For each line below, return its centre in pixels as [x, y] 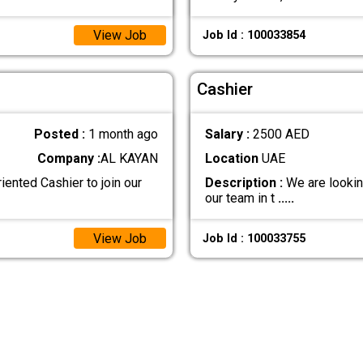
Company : [69, 159]
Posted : [62, 134]
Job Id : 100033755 [254, 238]
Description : [243, 183]
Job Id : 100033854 [254, 36]
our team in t [241, 199]
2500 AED [281, 134]
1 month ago [124, 134]
